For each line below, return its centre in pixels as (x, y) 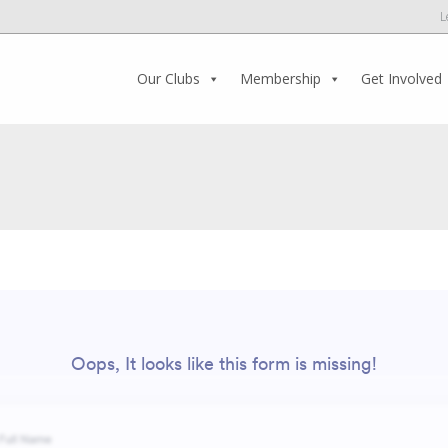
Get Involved (401, 78)
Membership (280, 78)
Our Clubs (168, 78)
